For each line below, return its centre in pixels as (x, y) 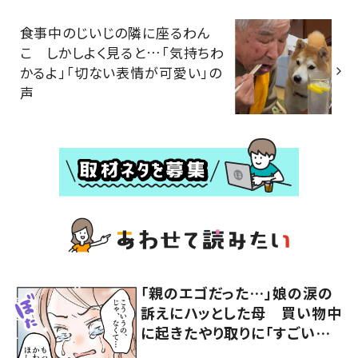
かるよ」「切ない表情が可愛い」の (121, 72)
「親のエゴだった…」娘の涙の (237, 292)
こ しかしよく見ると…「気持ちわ (122, 52)
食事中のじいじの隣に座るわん (115, 32)
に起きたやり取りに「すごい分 (236, 332)
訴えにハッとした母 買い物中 (241, 312)
